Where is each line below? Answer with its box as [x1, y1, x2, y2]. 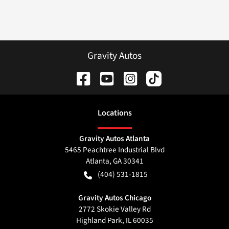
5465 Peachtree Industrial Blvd [64, 144, 165, 156]
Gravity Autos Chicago [78, 192, 151, 204]
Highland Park [76, 215, 122, 226]
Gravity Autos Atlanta [79, 133, 150, 145]
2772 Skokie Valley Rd [78, 203, 151, 215]
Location [97, 107, 128, 119]
